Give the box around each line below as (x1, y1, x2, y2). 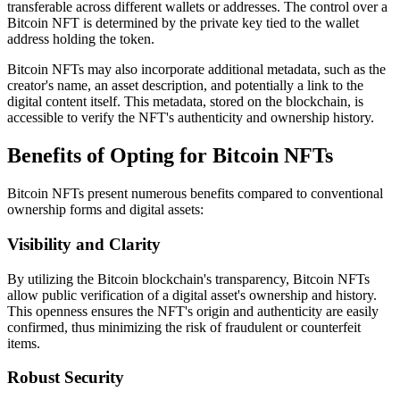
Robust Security (7, 368, 124, 387)
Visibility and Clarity (7, 234, 161, 254)
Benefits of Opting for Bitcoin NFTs (7, 144, 333, 168)
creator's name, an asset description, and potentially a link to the (7, 78, 363, 94)
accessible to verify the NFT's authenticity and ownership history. (7, 110, 374, 126)
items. (7, 335, 40, 351)
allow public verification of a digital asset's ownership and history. (7, 287, 377, 303)
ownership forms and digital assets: (7, 202, 204, 218)
